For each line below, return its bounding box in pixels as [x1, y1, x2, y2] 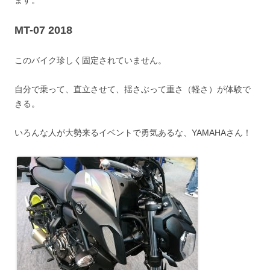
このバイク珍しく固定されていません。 [14, 55, 166, 66]
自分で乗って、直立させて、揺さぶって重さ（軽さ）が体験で [14, 84, 251, 95]
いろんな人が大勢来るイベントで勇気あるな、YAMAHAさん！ [14, 128, 251, 138]
